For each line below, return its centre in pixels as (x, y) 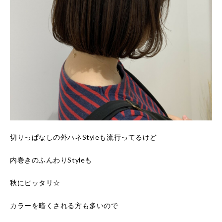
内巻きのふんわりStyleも (51, 160)
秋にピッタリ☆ (35, 183)
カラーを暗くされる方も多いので (64, 205)
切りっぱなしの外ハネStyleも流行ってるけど (83, 137)
